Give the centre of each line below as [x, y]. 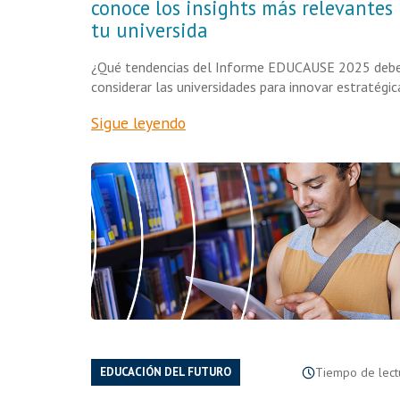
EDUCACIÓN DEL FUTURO [166, 372]
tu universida [150, 30]
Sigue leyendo [138, 123]
